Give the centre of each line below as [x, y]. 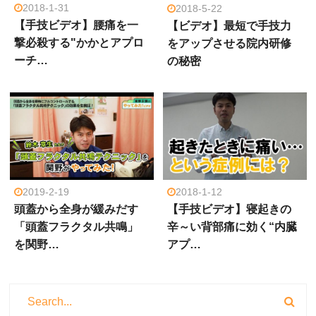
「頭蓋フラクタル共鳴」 [76, 226]
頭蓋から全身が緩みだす [76, 209]
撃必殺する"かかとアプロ [79, 43]
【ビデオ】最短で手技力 [229, 25]
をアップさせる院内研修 [229, 43]
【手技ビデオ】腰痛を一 [76, 25]
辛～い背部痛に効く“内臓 [232, 226]
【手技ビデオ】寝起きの [229, 209]
